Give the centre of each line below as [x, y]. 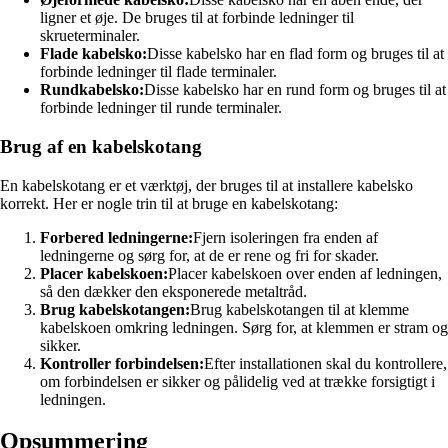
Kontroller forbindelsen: [122, 363]
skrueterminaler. [90, 36]
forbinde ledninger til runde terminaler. [161, 108]
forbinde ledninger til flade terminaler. [158, 72]
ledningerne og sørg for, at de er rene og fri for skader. [209, 255]
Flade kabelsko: [93, 54]
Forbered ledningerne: [116, 237]
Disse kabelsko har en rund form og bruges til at [295, 90]
